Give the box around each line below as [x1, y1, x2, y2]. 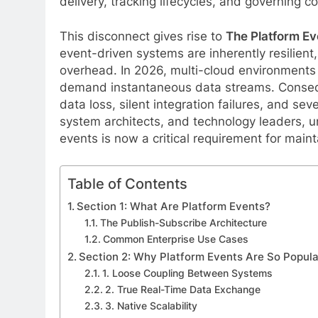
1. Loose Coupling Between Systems [102, 267, 273, 279]
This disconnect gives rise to [60, 29, 226, 44]
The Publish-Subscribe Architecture [99, 216, 267, 229]
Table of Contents [67, 174, 187, 192]
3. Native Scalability [104, 300, 197, 312]
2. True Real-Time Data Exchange [104, 283, 261, 295]
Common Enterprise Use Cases [102, 233, 248, 245]
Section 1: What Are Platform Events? [77, 199, 271, 213]
